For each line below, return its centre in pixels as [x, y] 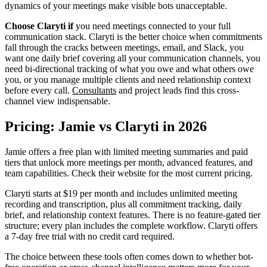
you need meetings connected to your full [152, 26]
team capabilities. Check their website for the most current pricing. [129, 173]
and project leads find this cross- [178, 91]
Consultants [94, 91]
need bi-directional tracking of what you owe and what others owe [129, 69]
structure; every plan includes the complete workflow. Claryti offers [131, 225]
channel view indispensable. [58, 101]
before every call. [38, 91]
